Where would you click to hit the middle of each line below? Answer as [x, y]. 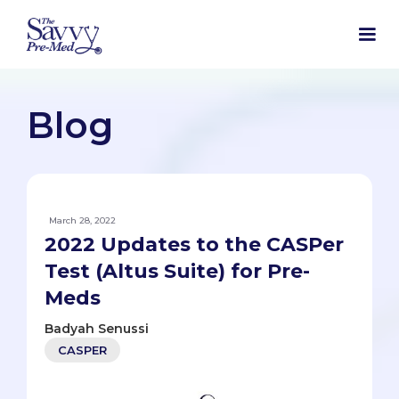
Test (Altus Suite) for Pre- [177, 272]
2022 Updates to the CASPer [194, 245]
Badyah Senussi [97, 329]
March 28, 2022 [82, 221]
